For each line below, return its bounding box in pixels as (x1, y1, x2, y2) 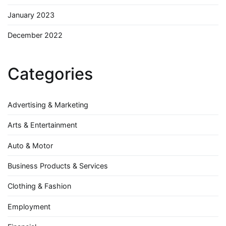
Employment (8, 202, 50, 211)
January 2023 (8, 11, 54, 20)
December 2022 (8, 31, 63, 40)
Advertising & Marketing (8, 100, 88, 109)
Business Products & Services (8, 161, 108, 170)
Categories (8, 64, 93, 84)
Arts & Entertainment (8, 121, 77, 130)
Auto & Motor (8, 141, 53, 150)
